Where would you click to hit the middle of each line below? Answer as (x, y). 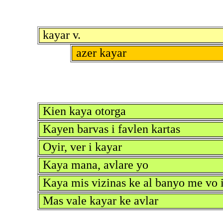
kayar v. (62, 35)
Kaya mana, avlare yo (96, 165)
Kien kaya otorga (85, 111)
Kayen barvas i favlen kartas (112, 129)
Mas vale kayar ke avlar (101, 201)
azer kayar (101, 53)
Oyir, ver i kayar (83, 147)
